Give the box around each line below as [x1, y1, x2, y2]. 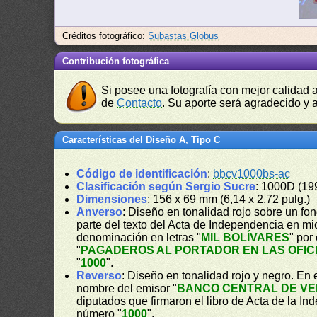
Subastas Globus [148, 30, 219, 41]
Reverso [76, 270, 122, 282]
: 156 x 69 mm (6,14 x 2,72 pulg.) [147, 193, 311, 205]
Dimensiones [76, 193, 148, 205]
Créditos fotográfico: [62, 30, 149, 41]
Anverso [76, 206, 123, 218]
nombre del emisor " [76, 282, 178, 294]
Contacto [117, 97, 163, 109]
